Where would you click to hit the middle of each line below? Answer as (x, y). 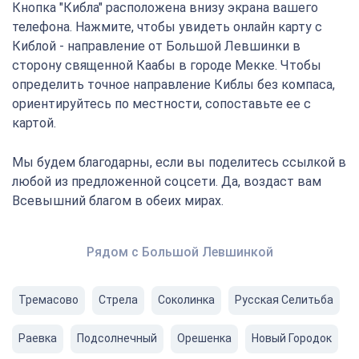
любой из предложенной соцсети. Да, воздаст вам (167, 182)
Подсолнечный (117, 338)
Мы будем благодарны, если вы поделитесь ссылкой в (179, 162)
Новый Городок (292, 338)
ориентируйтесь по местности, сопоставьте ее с (161, 104)
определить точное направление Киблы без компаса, (173, 85)
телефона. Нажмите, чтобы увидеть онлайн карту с (167, 27)
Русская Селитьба (284, 300)
